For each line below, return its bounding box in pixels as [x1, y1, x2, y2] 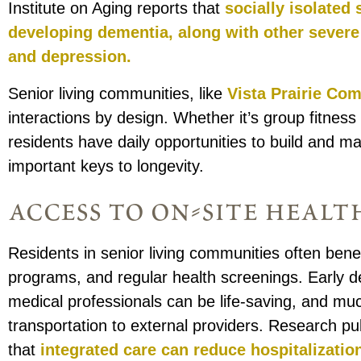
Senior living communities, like [8, 85, 228, 103]
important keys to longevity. [8, 157, 205, 176]
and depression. [8, 48, 132, 66]
